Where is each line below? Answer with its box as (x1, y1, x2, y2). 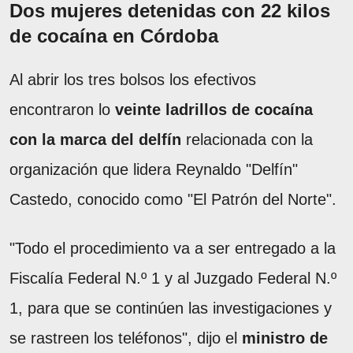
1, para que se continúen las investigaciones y (9, 299, 332, 318)
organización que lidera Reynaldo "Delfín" (9, 161, 298, 179)
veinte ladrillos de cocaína (115, 101, 313, 119)
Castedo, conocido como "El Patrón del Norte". (9, 191, 336, 209)
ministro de (242, 329, 328, 347)
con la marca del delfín (9, 131, 181, 149)
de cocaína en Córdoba (9, 25, 218, 47)
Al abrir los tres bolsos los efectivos (9, 71, 256, 89)
